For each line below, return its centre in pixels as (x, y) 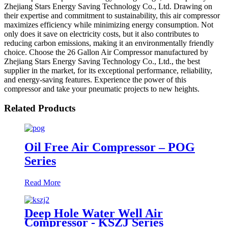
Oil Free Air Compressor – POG (110, 147)
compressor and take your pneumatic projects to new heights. (102, 89)
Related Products (40, 108)
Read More (42, 182)
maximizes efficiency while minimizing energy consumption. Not (109, 24)
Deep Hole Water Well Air (94, 213)
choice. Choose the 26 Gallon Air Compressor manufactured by (106, 52)
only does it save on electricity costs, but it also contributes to (102, 34)
